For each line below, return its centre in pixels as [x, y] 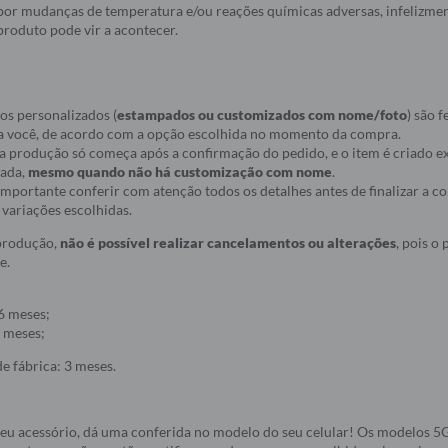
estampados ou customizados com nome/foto [262, 114]
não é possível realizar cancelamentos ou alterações [228, 242]
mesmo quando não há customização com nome [180, 171]
